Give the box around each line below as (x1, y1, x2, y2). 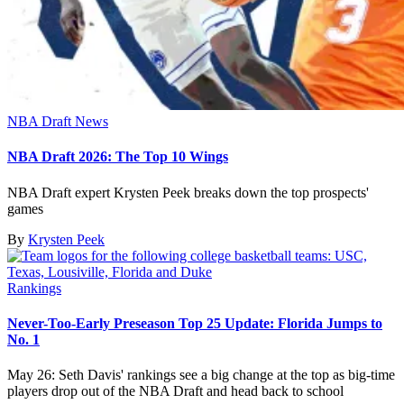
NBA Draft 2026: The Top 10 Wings (7, 149, 228, 165)
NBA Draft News (7, 114, 108, 130)
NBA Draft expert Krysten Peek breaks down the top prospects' (7, 184, 369, 200)
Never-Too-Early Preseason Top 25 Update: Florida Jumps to (7, 315, 382, 331)
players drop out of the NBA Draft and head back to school (7, 383, 344, 399)
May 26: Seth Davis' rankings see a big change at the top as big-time (7, 367, 395, 383)
